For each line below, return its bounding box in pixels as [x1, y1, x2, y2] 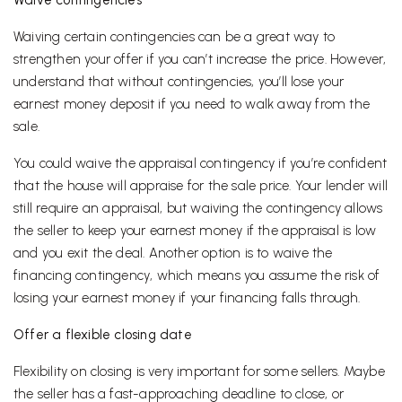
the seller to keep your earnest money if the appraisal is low [13, 223, 377, 240]
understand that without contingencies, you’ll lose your [13, 74, 345, 91]
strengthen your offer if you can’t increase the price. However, [13, 51, 387, 68]
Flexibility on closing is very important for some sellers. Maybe [13, 363, 385, 380]
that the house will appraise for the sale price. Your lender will [13, 178, 389, 195]
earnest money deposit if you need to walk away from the [13, 96, 371, 113]
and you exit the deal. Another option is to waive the [13, 245, 333, 262]
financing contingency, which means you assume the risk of [13, 267, 380, 284]
